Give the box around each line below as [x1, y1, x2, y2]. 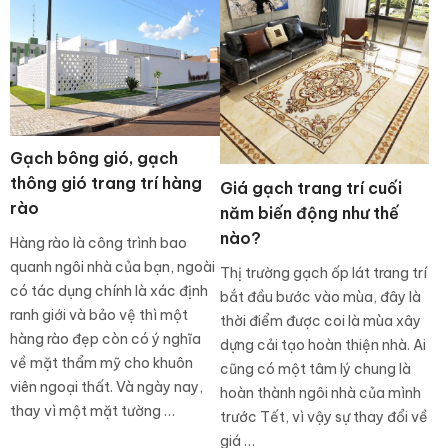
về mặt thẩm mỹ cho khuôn [10, 353, 193, 372]
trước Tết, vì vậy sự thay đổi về [219, 407, 428, 426]
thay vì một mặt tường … [10, 401, 175, 420]
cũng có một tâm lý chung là [219, 359, 411, 378]
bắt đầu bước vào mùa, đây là [219, 287, 421, 306]
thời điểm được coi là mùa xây [219, 311, 421, 330]
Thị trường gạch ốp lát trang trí [219, 263, 427, 282]
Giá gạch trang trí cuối [219, 177, 402, 198]
